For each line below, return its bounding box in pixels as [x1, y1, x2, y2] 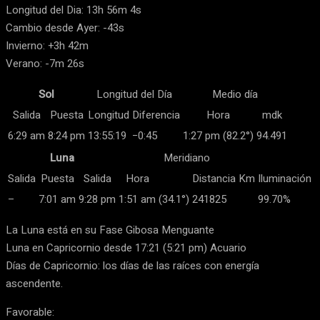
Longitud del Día [96, 86, 172, 102]
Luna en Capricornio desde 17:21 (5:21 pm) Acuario [6, 240, 246, 256]
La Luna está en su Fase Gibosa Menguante [6, 222, 214, 238]
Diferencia [132, 107, 180, 123]
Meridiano [164, 150, 210, 166]
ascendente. [6, 276, 63, 291]
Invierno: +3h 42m [6, 38, 89, 54]
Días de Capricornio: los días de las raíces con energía [6, 258, 259, 274]
